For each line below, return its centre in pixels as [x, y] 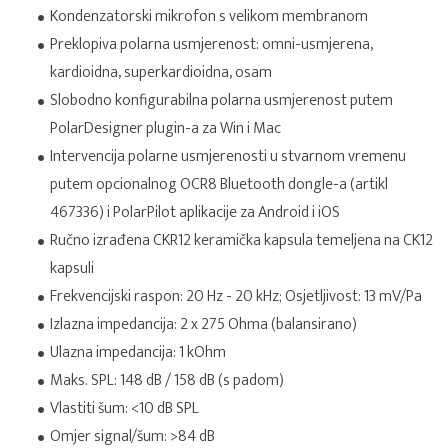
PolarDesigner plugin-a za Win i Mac [165, 128]
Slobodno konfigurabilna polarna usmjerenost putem [221, 100]
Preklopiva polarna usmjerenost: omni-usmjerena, [211, 44]
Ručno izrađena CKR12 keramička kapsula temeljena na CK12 [241, 240]
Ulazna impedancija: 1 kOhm [138, 352]
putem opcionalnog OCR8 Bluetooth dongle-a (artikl [219, 184]
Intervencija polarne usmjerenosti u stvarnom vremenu [228, 156]
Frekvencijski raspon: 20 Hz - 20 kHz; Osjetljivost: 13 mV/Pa [236, 296]
